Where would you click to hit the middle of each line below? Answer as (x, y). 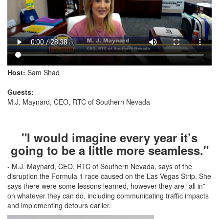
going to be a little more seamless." (109, 150)
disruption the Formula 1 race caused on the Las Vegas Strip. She (109, 176)
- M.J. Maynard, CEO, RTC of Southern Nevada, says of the (100, 166)
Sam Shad (43, 72)
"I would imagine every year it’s (109, 137)
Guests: (21, 92)
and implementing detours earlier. (59, 205)
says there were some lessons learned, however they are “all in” (106, 186)
